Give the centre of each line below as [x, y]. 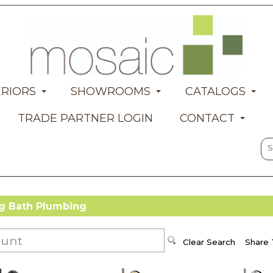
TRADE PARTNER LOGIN [85, 118]
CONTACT [207, 118]
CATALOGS [215, 91]
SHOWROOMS [110, 91]
